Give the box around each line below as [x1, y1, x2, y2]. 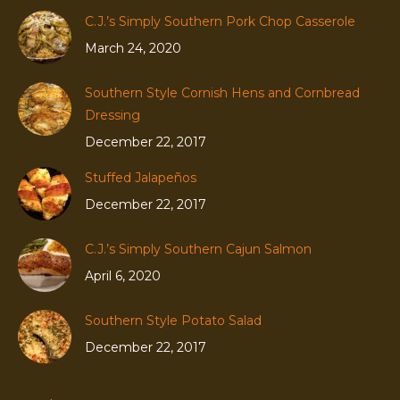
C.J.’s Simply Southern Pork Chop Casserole [85, 13, 355, 30]
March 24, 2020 [85, 40, 181, 57]
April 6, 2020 [85, 268, 161, 285]
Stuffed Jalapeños [85, 170, 196, 187]
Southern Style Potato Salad [85, 312, 262, 329]
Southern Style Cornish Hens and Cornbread [85, 85, 360, 102]
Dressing [85, 107, 140, 124]
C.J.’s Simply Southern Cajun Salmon [85, 241, 312, 258]
